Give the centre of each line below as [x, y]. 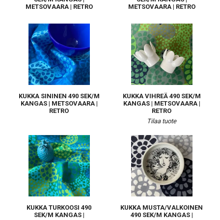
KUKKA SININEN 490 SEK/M [59, 96]
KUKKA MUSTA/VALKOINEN [162, 207]
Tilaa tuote [162, 121]
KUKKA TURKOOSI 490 [59, 207]
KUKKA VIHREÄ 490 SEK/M [162, 96]
